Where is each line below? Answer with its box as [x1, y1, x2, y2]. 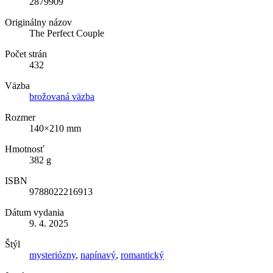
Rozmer [5, 112, 35, 122]
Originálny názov [5, 16, 72, 27]
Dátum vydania [5, 207, 64, 218]
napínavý [80, 249, 116, 260]
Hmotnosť [5, 143, 44, 154]
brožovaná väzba [29, 91, 94, 102]
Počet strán [5, 48, 47, 59]
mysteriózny [29, 249, 76, 260]
